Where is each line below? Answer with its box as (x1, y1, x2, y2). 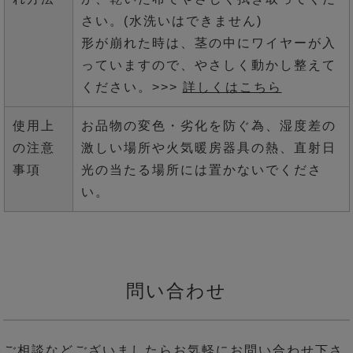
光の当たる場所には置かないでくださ (80, 162, 322, 176)
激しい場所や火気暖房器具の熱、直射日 (80, 140, 336, 154)
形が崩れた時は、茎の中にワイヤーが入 (80, 35, 336, 50)
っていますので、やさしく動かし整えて (80, 58, 336, 72)
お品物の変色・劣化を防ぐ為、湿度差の (80, 118, 336, 132)
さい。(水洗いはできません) (80, 13, 262, 28)
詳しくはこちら (182, 80, 282, 94)
